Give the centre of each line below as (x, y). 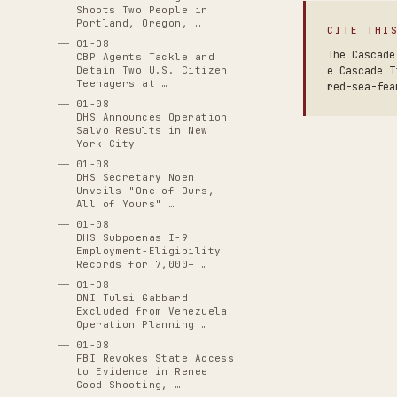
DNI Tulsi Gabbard (132, 298)
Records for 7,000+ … (142, 264)
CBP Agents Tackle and (145, 57)
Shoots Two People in (142, 10)
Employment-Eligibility (148, 251)
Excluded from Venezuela (152, 311)
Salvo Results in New (142, 130)
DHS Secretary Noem (135, 177)
